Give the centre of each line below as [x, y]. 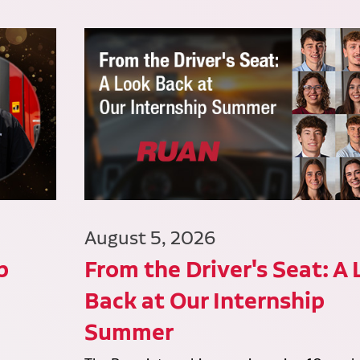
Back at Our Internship [205, 301]
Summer [129, 332]
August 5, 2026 [150, 238]
